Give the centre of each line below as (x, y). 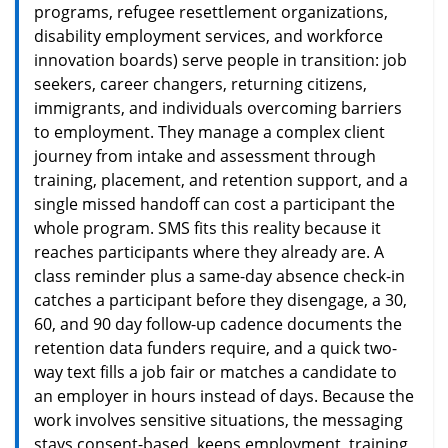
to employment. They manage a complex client (209, 131)
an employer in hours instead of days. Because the (224, 395)
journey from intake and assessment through (205, 155)
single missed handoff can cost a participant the (214, 203)
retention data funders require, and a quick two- (215, 347)
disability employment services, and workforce (208, 35)
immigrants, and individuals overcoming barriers (218, 107)
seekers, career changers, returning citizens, (200, 83)
